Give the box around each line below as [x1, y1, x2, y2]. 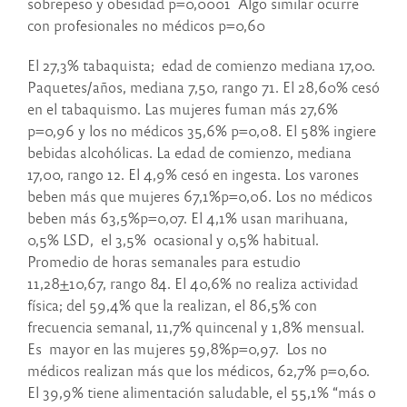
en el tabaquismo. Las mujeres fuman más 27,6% [27, 99, 338, 119]
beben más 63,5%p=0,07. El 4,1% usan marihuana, [27, 208, 348, 228]
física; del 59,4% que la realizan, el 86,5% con [27, 295, 317, 315]
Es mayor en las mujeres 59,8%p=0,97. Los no [27, 339, 327, 359]
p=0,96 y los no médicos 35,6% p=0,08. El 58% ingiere [27, 121, 376, 141]
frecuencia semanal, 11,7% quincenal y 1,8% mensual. [27, 317, 364, 337]
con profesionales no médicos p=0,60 [27, 15, 265, 35]
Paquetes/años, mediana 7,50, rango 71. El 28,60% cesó [27, 77, 380, 97]
